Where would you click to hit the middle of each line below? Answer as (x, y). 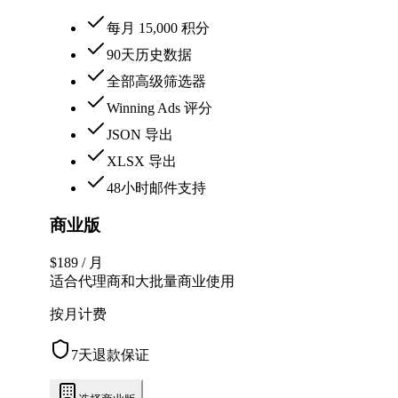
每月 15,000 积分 (158, 28)
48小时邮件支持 (156, 187)
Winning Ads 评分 (159, 107)
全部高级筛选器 (156, 81)
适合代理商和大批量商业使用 (142, 281)
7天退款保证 (110, 354)
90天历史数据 (149, 54)
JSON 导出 (140, 134)
